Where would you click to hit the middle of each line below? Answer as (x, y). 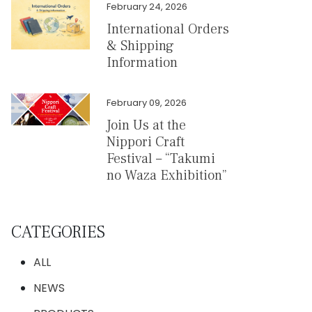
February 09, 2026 (146, 103)
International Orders (167, 29)
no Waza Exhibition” (166, 175)
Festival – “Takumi (161, 159)
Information (142, 63)
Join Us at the (146, 125)
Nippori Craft (145, 142)
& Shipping (140, 46)
